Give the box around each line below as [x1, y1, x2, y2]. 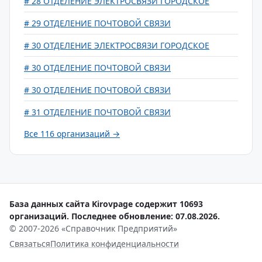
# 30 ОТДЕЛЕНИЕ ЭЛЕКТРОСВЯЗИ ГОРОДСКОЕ [24, 40, 209, 51]
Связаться [9, 238, 50, 249]
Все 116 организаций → [24, 128, 120, 139]
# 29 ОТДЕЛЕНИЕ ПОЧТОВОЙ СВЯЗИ [24, 18, 171, 29]
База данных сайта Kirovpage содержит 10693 [9, 198, 203, 209]
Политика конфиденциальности [50, 238, 179, 249]
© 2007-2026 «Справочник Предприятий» [9, 223, 177, 234]
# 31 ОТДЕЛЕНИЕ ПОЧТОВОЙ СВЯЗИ [24, 106, 171, 118]
